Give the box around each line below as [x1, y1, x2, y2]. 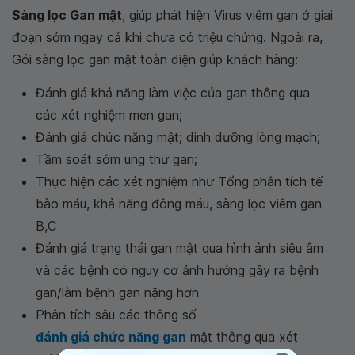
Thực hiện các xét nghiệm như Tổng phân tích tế [36, 174, 323, 190]
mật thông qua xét [192, 329, 303, 345]
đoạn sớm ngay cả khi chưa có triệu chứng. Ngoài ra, [12, 29, 323, 46]
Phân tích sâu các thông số [36, 307, 197, 323]
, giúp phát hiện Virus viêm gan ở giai [122, 7, 333, 24]
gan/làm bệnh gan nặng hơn [36, 284, 199, 301]
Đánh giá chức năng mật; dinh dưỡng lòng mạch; [36, 129, 320, 146]
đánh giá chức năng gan [36, 329, 192, 345]
